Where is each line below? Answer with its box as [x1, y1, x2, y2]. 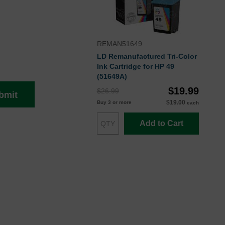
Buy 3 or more [96, 99, 132, 105]
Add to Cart [139, 119, 183, 128]
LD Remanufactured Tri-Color [96, 52, 197, 61]
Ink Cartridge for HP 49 [96, 62, 174, 71]
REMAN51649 [96, 40, 142, 48]
